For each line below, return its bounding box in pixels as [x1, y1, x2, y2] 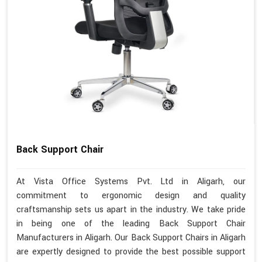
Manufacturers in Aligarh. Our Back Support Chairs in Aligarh [16, 232, 246, 244]
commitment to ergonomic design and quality [16, 189, 246, 202]
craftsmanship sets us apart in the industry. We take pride [16, 204, 246, 216]
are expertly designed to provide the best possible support [16, 246, 246, 258]
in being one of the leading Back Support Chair [16, 218, 246, 230]
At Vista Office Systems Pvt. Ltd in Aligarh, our [16, 175, 246, 188]
